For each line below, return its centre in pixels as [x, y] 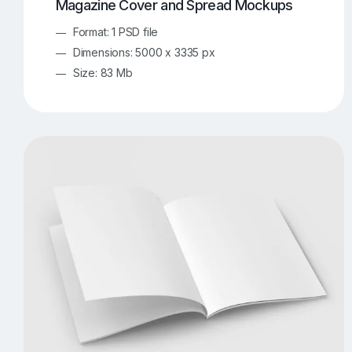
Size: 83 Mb [103, 73]
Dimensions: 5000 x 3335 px [144, 53]
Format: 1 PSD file [115, 32]
